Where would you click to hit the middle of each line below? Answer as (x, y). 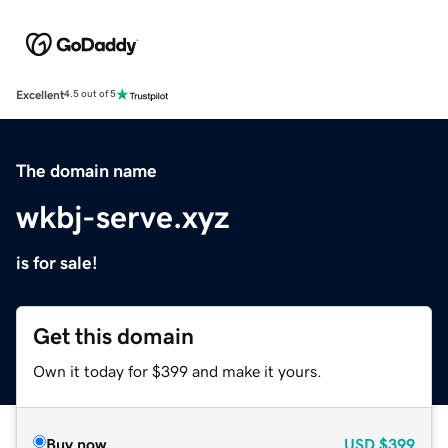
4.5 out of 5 (90, 94)
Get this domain (113, 336)
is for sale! (57, 262)
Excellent (40, 94)
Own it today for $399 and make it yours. (177, 370)
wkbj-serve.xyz (123, 216)
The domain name (86, 170)
